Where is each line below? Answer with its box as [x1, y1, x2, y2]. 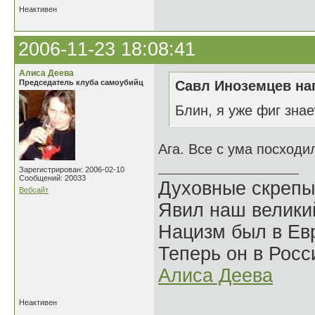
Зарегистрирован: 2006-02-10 [19, 165, 124, 174]
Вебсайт [19, 186, 49, 194]
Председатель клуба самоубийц [19, 78, 143, 86]
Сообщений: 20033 [19, 174, 86, 182]
